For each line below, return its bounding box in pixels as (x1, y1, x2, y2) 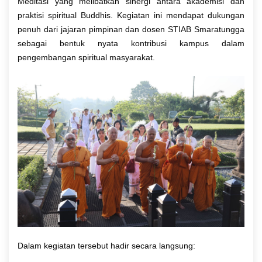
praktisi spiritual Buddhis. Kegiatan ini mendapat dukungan (18, 10, 244, 20)
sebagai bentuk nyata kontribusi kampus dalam (18, 38, 244, 48)
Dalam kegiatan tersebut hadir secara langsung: (18, 241, 195, 251)
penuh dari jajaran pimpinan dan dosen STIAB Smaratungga (18, 24, 244, 34)
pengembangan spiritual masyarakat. (18, 52, 155, 62)
